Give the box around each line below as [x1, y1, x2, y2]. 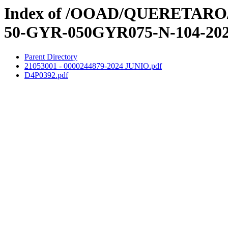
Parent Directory [24, 52, 77, 62]
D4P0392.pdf [24, 71, 68, 80]
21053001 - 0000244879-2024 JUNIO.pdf [24, 62, 162, 71]
